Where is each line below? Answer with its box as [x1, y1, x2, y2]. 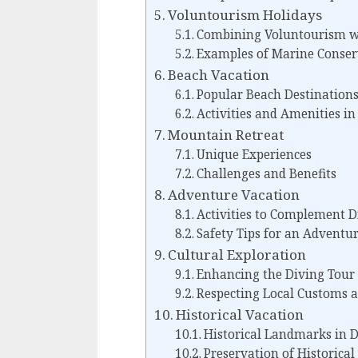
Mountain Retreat [168, 125, 284, 145]
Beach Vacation [168, 66, 270, 85]
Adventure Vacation [168, 185, 300, 205]
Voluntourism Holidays [168, 6, 323, 25]
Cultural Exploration [168, 245, 307, 265]
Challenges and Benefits [196, 165, 336, 183]
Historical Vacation [176, 305, 304, 324]
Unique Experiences [196, 146, 312, 164]
